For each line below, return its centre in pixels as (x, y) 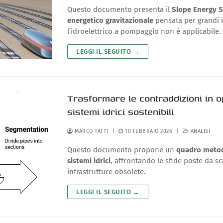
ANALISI (200, 131)
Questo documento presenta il (120, 9)
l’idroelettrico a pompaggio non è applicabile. (144, 31)
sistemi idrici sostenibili (121, 111)
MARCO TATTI (91, 131)
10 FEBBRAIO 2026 (149, 131)
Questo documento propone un (122, 150)
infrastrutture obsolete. (107, 171)
